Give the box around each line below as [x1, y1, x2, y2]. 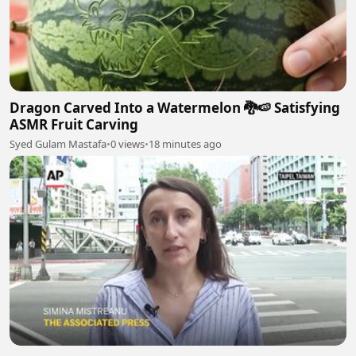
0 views [110, 137, 145, 152]
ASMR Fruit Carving [10, 115, 138, 134]
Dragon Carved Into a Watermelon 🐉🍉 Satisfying [10, 99, 340, 118]
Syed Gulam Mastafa [10, 137, 106, 152]
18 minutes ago [149, 137, 222, 152]
